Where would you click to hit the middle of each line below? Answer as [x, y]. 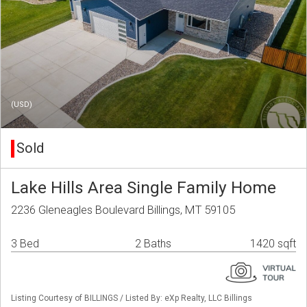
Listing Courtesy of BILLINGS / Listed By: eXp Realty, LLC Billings [132, 298]
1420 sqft [273, 244]
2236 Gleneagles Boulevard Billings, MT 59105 [123, 210]
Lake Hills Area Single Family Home [144, 188]
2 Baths [153, 244]
